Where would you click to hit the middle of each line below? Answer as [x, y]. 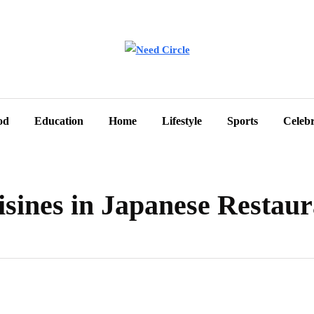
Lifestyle [182, 121]
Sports [243, 121]
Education [59, 121]
